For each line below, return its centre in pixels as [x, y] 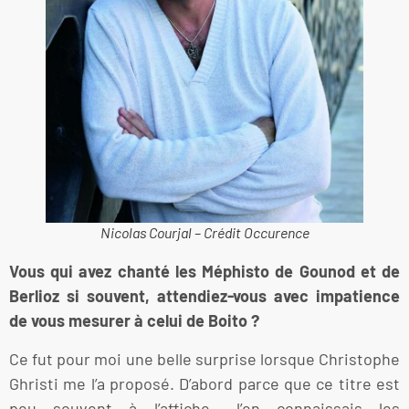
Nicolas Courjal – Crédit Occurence [204, 233]
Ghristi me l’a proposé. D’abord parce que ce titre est [204, 383]
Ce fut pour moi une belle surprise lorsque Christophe [204, 358]
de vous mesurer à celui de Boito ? [134, 321]
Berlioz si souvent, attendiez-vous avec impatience [204, 296]
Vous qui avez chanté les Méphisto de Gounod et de [204, 272]
